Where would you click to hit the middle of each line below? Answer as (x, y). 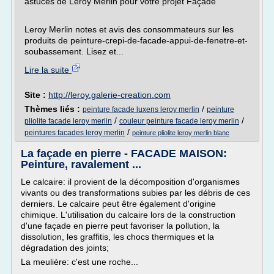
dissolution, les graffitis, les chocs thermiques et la (117, 237)
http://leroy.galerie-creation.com (109, 95)
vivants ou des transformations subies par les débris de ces (135, 193)
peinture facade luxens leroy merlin (141, 109)
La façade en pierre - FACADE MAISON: (124, 154)
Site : (36, 95)
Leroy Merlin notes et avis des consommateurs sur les (129, 29)
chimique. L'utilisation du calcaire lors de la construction (128, 215)
